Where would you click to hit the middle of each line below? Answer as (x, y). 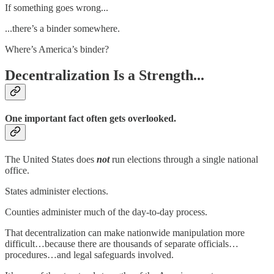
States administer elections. (57, 191)
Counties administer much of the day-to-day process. (106, 212)
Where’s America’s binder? (57, 50)
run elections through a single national (185, 159)
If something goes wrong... (57, 8)
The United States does (50, 159)
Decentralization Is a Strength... (105, 75)
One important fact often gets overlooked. (91, 119)
